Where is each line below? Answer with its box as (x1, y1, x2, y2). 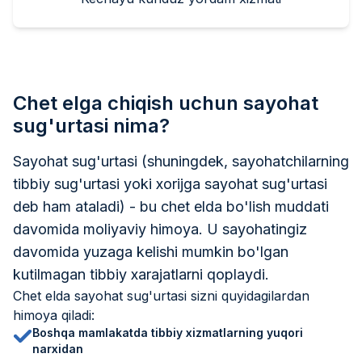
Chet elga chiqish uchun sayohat (13, 90, 318, 115)
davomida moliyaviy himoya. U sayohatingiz (13, 220, 307, 238)
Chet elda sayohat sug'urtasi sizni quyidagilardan (13, 287, 309, 304)
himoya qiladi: (13, 306, 95, 323)
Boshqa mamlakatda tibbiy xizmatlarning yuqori (32, 325, 303, 339)
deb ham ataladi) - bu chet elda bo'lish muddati (13, 197, 329, 215)
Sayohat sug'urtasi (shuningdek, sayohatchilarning (13, 152, 349, 170)
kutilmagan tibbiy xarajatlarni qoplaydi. (13, 265, 269, 283)
